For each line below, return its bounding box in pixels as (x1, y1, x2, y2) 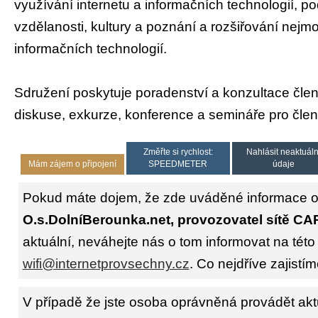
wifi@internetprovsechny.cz (22, 256, 190, 271)
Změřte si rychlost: (143, 147, 213, 156)
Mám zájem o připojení (28, 159, 116, 168)
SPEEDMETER (148, 159, 208, 168)
